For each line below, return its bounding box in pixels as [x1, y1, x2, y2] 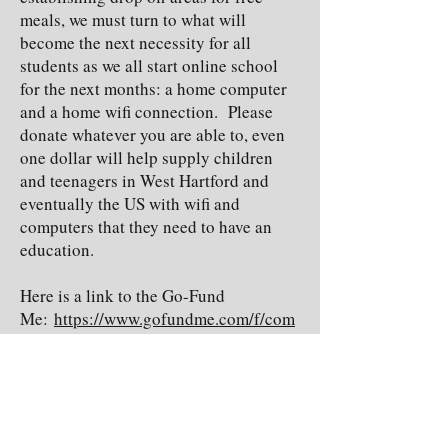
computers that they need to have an [20, 215, 272, 238]
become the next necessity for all [20, 31, 251, 54]
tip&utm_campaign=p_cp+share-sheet [20, 399, 293, 422]
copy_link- [20, 376, 96, 399]
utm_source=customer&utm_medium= [20, 353, 294, 376]
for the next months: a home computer [20, 77, 287, 100]
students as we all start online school [20, 54, 278, 77]
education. [20, 238, 94, 261]
